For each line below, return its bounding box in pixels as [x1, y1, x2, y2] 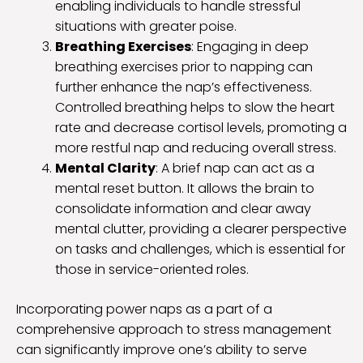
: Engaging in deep [191, 36, 309, 56]
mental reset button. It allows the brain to [55, 178, 314, 198]
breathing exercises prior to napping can [55, 57, 313, 76]
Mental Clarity [55, 158, 156, 177]
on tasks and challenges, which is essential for [55, 239, 345, 258]
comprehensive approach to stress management [16, 319, 331, 339]
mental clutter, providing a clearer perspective [55, 219, 347, 238]
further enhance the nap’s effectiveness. [55, 77, 312, 96]
